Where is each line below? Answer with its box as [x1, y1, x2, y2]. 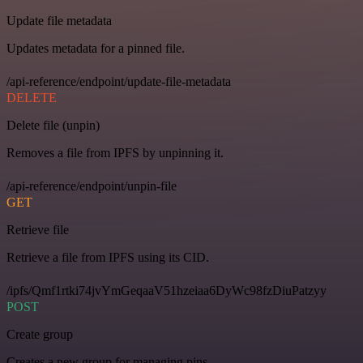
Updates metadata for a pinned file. [6, 41, 185, 55]
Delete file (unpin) [6, 117, 100, 132]
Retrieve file [6, 222, 69, 237]
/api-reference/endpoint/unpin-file [6, 178, 177, 193]
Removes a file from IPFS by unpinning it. [6, 145, 224, 160]
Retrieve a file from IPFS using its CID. [6, 250, 209, 264]
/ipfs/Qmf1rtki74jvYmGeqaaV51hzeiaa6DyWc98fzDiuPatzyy [6, 283, 327, 297]
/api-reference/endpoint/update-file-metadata [6, 74, 231, 88]
